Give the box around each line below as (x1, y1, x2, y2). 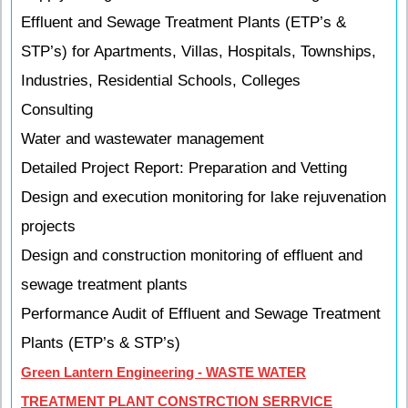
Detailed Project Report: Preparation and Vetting (21, 159, 347, 177)
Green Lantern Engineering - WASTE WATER (21, 364, 306, 380)
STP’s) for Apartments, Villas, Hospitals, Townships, (21, 43, 376, 60)
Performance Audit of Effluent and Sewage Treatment (21, 305, 381, 322)
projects (21, 218, 76, 235)
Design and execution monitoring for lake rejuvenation (21, 189, 386, 206)
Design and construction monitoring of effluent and (21, 247, 362, 264)
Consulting (21, 101, 93, 118)
